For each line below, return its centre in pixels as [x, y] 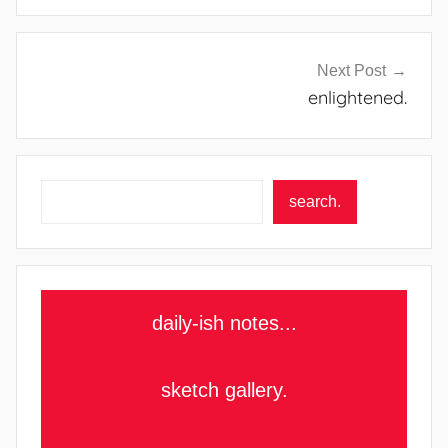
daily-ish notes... [224, 322]
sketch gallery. [224, 389]
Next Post [351, 71]
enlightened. [357, 98]
